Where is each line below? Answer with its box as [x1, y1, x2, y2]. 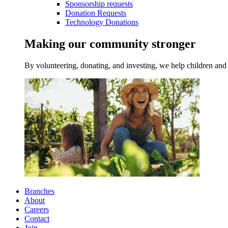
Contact [24, 214, 49, 223]
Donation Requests [65, 9, 126, 18]
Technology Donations [65, 18, 138, 27]
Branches [24, 187, 54, 196]
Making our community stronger [24, 37, 196, 51]
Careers [24, 205, 49, 214]
